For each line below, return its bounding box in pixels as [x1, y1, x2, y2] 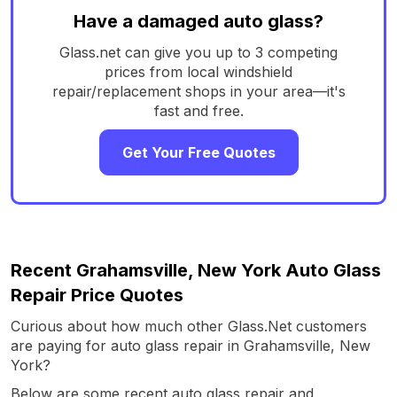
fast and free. [153, 101, 244, 120]
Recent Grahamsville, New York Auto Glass [11, 259, 381, 281]
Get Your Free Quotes [121, 143, 276, 161]
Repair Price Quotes [11, 284, 183, 306]
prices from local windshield [105, 62, 292, 81]
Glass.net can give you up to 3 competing [59, 43, 338, 61]
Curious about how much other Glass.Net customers [11, 316, 367, 335]
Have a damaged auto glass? [74, 10, 323, 32]
